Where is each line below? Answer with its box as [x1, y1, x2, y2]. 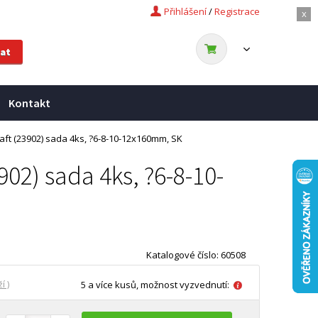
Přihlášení [164, 5, 207, 18]
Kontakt [9, 96, 50, 110]
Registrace [214, 5, 260, 18]
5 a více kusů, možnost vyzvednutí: [81, 278, 229, 291]
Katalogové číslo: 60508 [146, 248, 246, 261]
